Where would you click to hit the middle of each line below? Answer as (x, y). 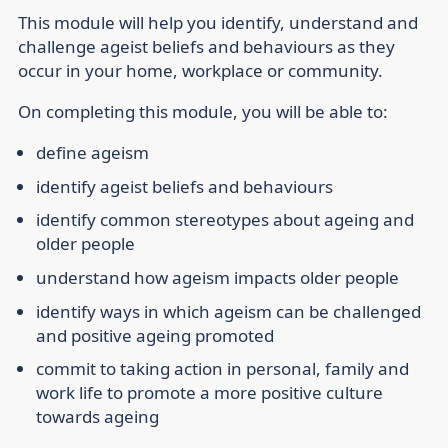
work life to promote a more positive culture (209, 393)
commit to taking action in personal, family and (222, 369)
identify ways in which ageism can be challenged (228, 311)
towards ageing (97, 417)
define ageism (92, 153)
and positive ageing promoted (155, 335)
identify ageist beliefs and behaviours (184, 186)
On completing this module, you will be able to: (203, 112)
